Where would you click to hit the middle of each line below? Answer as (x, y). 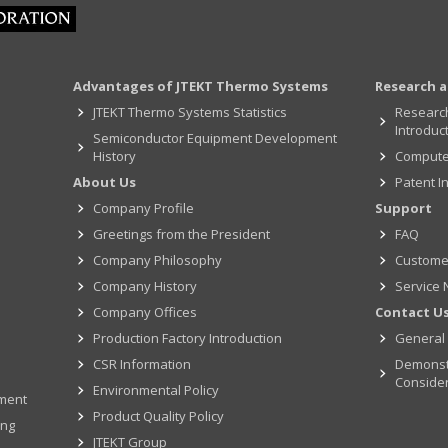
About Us (104, 182)
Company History (144, 286)
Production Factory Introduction (187, 338)
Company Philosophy (157, 260)
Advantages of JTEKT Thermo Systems (200, 86)
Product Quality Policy (158, 416)
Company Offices (144, 312)
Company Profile (143, 208)
